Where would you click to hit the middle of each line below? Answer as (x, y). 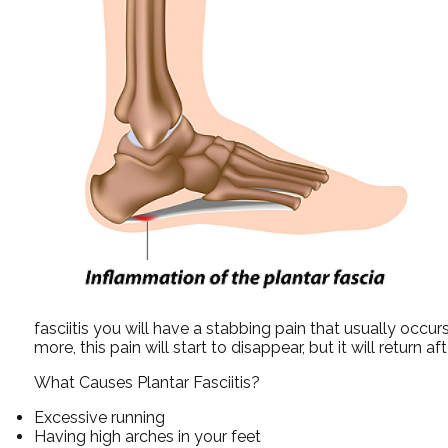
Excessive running (99, 417)
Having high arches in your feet (147, 436)
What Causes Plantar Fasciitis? (146, 382)
